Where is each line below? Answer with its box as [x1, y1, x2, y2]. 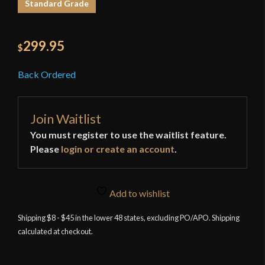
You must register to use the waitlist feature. [30, 129, 227, 141]
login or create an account [61, 143, 174, 155]
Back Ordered [18, 69, 76, 80]
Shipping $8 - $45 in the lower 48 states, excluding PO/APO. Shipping [18, 213, 240, 223]
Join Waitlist [30, 111, 101, 127]
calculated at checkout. [18, 227, 93, 237]
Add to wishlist [107, 188, 170, 199]
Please [30, 143, 61, 155]
